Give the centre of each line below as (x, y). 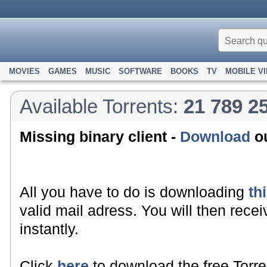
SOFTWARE (140, 71)
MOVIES (24, 71)
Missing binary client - (100, 136)
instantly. (49, 229)
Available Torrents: (102, 106)
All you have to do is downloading (134, 192)
